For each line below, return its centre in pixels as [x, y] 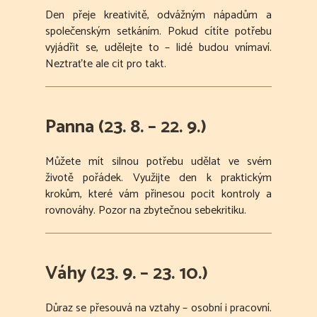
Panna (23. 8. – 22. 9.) [126, 127]
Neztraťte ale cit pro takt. [106, 64]
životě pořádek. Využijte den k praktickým [158, 178]
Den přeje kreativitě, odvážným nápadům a [158, 16]
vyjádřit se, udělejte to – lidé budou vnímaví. [158, 48]
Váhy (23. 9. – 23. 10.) [127, 274]
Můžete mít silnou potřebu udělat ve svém [158, 162]
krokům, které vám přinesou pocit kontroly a [158, 195]
